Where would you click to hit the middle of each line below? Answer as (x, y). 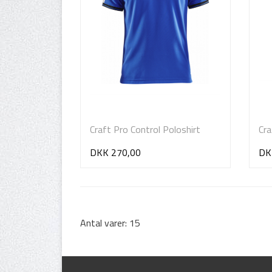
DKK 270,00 (115, 153)
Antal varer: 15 (110, 223)
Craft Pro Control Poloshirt (145, 129)
